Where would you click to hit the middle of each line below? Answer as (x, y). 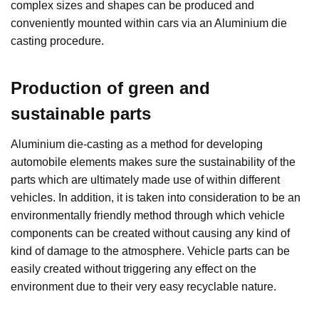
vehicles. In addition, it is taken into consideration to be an (156, 197)
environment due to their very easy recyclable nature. (143, 286)
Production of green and (110, 88)
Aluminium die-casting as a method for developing (137, 144)
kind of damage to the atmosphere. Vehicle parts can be (150, 251)
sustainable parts (81, 113)
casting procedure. (57, 41)
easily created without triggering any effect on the (134, 268)
